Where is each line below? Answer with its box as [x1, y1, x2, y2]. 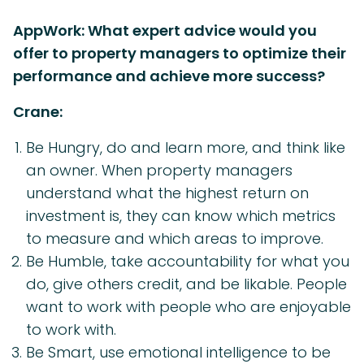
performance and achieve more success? [13, 66, 325, 87]
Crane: [13, 102, 63, 123]
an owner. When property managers [26, 160, 292, 181]
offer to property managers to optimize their [13, 43, 346, 64]
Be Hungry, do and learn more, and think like [26, 137, 345, 158]
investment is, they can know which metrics [26, 206, 336, 227]
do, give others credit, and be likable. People [26, 274, 347, 295]
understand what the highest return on [26, 183, 309, 204]
